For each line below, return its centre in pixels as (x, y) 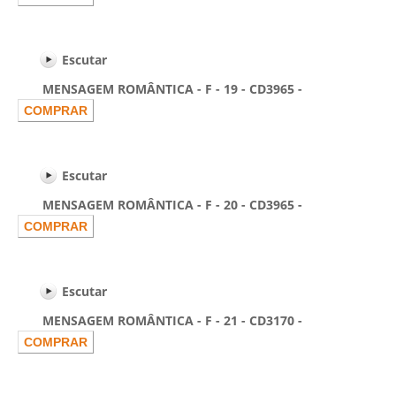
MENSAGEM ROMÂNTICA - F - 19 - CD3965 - (160, 89)
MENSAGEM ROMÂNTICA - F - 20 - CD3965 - (160, 205)
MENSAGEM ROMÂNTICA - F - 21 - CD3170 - (160, 320)
